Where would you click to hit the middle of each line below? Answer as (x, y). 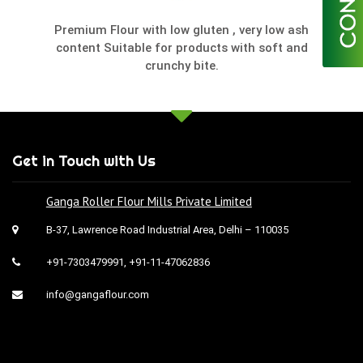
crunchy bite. (181, 66)
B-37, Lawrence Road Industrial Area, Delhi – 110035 (167, 230)
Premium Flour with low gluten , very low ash (181, 30)
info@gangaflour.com (97, 295)
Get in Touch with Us (84, 161)
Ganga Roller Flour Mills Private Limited (149, 201)
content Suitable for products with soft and (181, 48)
